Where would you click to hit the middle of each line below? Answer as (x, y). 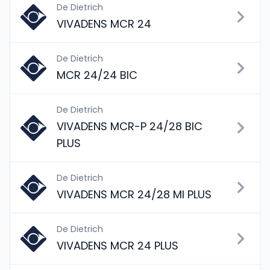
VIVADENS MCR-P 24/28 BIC (130, 126)
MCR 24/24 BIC (97, 75)
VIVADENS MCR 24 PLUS (118, 246)
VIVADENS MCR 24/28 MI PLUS (134, 194)
